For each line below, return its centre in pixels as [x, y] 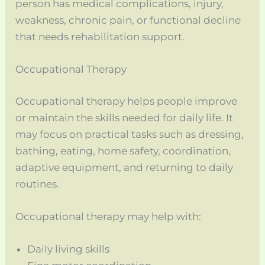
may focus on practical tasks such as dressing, [130, 134]
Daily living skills [69, 249]
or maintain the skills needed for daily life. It [125, 117]
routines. [38, 184]
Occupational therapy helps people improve [127, 101]
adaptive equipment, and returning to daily [125, 167]
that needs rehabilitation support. [100, 37]
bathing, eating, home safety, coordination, [123, 151]
